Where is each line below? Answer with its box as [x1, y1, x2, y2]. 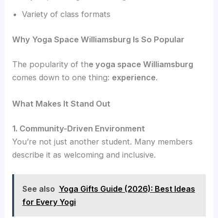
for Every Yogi [22, 197, 76, 207]
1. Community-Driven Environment [12, 124, 145, 134]
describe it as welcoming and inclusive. [12, 150, 156, 160]
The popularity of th [12, 59, 89, 70]
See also [22, 183, 55, 194]
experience [112, 73, 156, 83]
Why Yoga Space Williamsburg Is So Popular [12, 34, 185, 44]
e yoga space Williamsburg [89, 59, 194, 70]
